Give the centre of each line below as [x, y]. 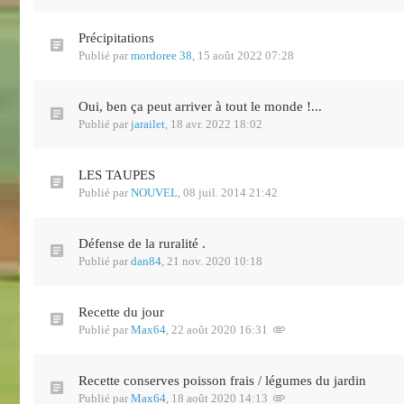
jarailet [148, 124]
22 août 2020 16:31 [220, 330]
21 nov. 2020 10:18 [215, 261]
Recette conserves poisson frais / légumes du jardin [222, 381]
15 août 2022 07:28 [246, 55]
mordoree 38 [161, 55]
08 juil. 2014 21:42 [230, 193]
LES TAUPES [117, 175]
